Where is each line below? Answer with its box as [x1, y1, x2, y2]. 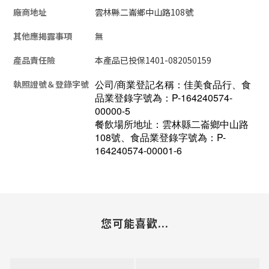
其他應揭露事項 [13, 29, 72, 42]
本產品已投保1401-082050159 [95, 53, 211, 66]
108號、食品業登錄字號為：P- [95, 130, 226, 144]
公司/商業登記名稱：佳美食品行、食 [95, 77, 251, 91]
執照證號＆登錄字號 [13, 77, 89, 90]
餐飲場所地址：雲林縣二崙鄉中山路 [95, 116, 249, 131]
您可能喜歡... [100, 214, 169, 231]
